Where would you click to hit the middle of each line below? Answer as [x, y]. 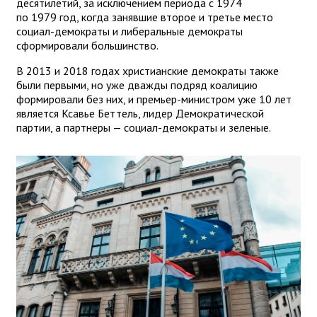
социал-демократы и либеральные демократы [129, 31]
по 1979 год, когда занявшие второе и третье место [145, 17]
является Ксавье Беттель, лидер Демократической [140, 113]
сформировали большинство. [88, 45]
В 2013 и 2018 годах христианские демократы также [148, 70]
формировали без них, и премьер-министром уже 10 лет [154, 99]
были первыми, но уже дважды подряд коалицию [137, 85]
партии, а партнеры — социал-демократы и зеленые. [145, 127]
